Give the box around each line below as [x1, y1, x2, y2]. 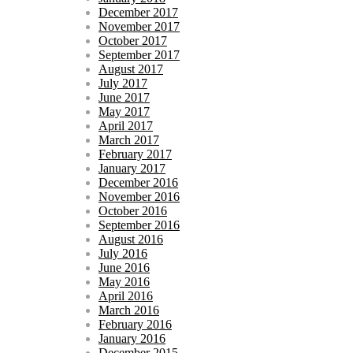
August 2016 [98, 232, 163, 246]
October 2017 [98, 33, 167, 47]
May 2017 [98, 104, 150, 118]
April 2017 [98, 118, 153, 132]
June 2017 [98, 90, 150, 104]
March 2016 [98, 303, 159, 317]
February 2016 [98, 317, 172, 331]
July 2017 [98, 76, 147, 90]
